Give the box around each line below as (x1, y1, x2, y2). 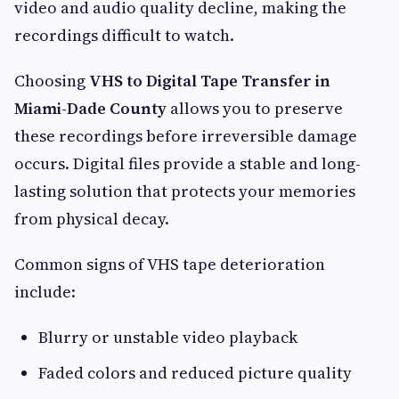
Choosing (14, 69, 89, 93)
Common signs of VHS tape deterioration (14, 253, 325, 276)
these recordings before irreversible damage (14, 125, 357, 148)
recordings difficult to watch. (14, 24, 234, 47)
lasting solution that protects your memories (14, 180, 355, 203)
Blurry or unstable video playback (38, 326, 297, 349)
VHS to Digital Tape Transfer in (89, 69, 330, 93)
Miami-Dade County (14, 97, 167, 120)
